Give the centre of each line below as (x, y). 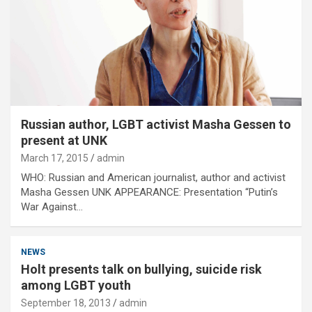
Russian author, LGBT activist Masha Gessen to (156, 124)
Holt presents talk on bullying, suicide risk (141, 269)
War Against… (52, 206)
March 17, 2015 (55, 158)
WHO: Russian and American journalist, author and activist (153, 177)
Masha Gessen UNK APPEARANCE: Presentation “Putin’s (149, 192)
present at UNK (64, 140)
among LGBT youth (76, 285)
